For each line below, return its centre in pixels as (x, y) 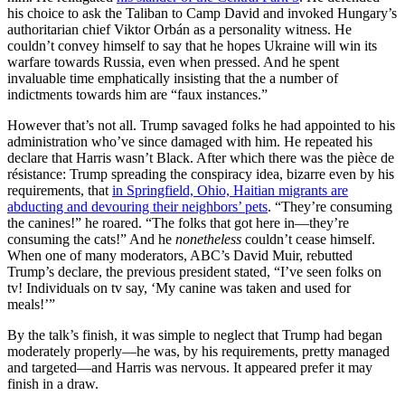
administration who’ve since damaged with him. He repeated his (190, 141)
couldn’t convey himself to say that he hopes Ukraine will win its (192, 45)
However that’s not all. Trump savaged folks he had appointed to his (201, 125)
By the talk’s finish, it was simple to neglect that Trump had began (195, 334)
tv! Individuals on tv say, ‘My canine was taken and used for (179, 287)
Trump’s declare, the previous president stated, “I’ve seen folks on (194, 271)
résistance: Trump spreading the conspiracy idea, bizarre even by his (201, 174)
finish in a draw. (53, 383)
